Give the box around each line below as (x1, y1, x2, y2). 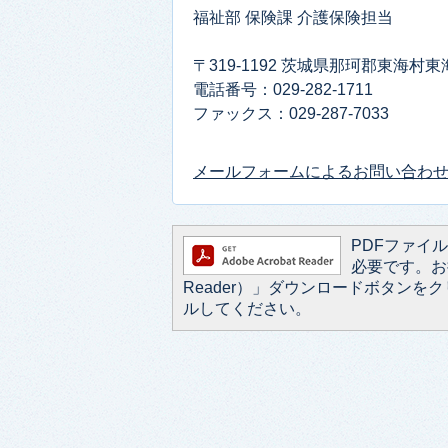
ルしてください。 (183, 299, 311, 317)
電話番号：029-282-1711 (193, 80, 373, 98)
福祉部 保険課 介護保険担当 (193, 8, 393, 26)
